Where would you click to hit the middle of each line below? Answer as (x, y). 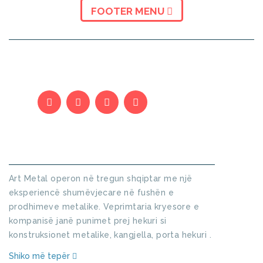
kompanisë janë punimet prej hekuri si (88, 221)
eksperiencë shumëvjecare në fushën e (92, 193)
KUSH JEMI (80, 148)
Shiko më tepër (41, 256)
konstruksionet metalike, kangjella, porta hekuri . (110, 235)
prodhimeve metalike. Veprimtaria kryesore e (104, 207)
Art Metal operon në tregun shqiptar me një (101, 179)
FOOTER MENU (129, 11)
